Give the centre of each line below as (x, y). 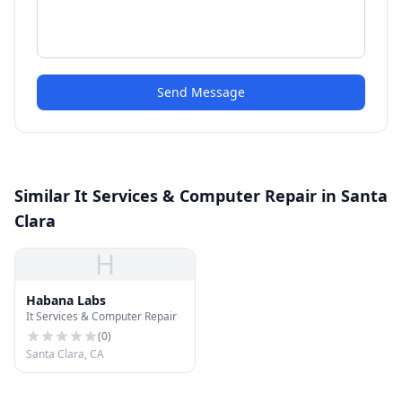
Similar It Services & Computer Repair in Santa (201, 196)
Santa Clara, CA (65, 354)
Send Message (201, 92)
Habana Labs (66, 300)
